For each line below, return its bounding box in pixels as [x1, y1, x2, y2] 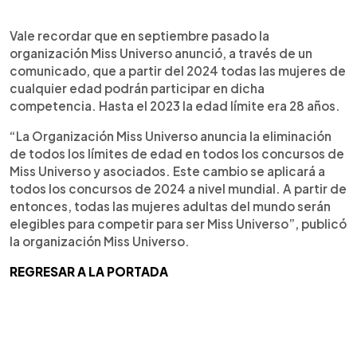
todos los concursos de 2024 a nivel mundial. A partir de [10, 180, 347, 196]
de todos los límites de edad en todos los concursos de [10, 145, 344, 161]
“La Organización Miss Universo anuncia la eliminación [10, 127, 331, 143]
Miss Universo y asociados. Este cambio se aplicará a [10, 163, 325, 178]
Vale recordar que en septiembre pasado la [10, 27, 269, 43]
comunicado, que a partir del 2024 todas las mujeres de [10, 62, 346, 78]
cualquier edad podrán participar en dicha [10, 80, 265, 96]
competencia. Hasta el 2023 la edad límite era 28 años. [10, 97, 340, 113]
